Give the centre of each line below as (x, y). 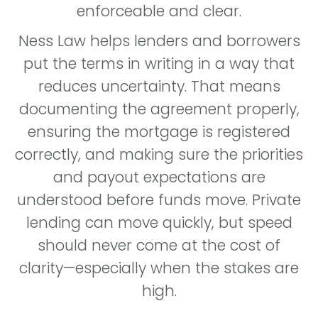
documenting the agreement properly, (159, 109)
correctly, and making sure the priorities (159, 154)
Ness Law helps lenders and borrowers (159, 41)
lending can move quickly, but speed (159, 223)
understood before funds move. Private (159, 200)
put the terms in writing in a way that (159, 64)
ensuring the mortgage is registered (159, 132)
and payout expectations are (159, 177)
